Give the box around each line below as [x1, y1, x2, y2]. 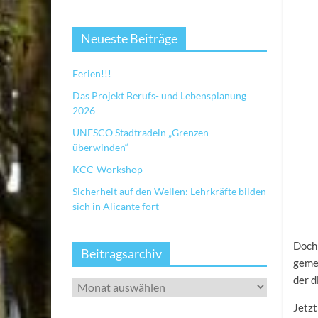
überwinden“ [72, 141, 128, 154]
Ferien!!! [72, 67, 111, 80]
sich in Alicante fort [72, 200, 159, 213]
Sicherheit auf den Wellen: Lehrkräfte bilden [72, 185, 266, 198]
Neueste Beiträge [81, 31, 177, 47]
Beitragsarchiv [81, 246, 162, 262]
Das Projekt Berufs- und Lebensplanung [72, 89, 246, 102]
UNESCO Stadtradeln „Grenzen [72, 126, 209, 139]
